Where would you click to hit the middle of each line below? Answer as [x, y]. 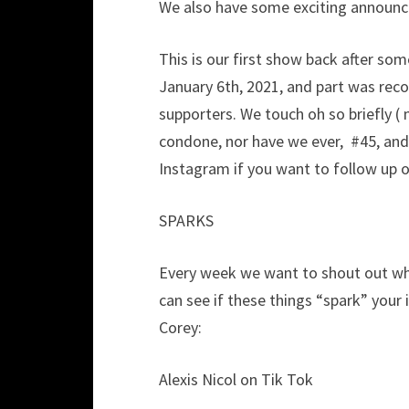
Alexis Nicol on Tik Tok [236, 379]
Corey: [180, 327]
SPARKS [186, 220]
